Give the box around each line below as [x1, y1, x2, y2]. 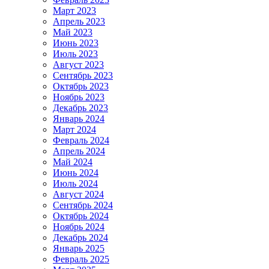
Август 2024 [53, 189, 104, 199]
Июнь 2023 [53, 37, 98, 48]
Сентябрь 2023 [53, 70, 113, 80]
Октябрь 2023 [53, 80, 109, 91]
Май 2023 [53, 26, 92, 37]
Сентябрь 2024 [53, 199, 113, 210]
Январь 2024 [53, 113, 104, 124]
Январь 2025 [53, 243, 104, 253]
